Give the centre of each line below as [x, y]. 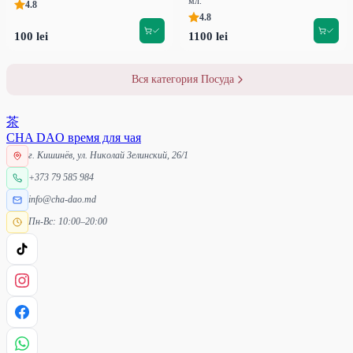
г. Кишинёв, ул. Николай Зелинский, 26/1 [108, 156]
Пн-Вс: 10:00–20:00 [68, 222]
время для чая [104, 137]
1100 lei [208, 36]
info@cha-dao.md [62, 200]
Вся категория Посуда [183, 79]
